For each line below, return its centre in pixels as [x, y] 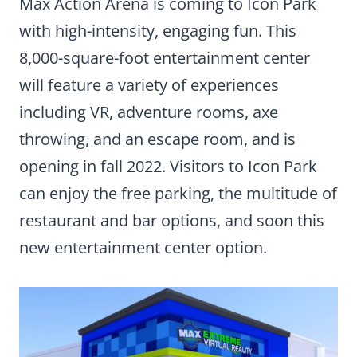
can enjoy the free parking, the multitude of [178, 193]
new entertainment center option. [143, 247]
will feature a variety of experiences [149, 85]
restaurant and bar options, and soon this [172, 220]
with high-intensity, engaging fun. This [158, 31]
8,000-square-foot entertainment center [165, 58]
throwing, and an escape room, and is [157, 139]
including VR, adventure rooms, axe [149, 112]
